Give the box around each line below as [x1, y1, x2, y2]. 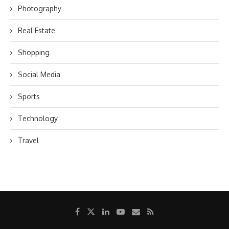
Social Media [18, 70, 60, 79]
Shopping [18, 48, 50, 57]
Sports [18, 92, 40, 101]
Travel [18, 136, 39, 145]
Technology [18, 114, 58, 123]
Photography [18, 4, 61, 13]
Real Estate [18, 26, 55, 35]
